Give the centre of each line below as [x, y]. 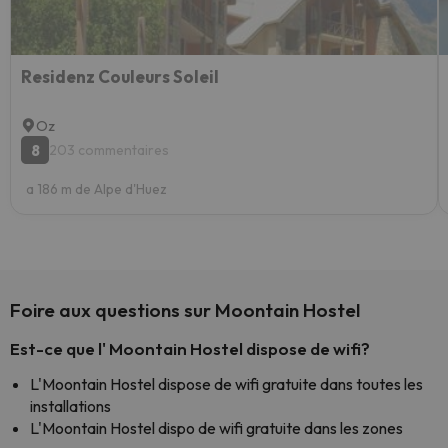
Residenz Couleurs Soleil [120, 76]
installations [70, 406]
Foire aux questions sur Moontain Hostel [185, 310]
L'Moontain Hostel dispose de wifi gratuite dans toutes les [226, 384]
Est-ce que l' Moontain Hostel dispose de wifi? [190, 348]
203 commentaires [109, 150]
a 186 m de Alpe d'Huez [96, 189]
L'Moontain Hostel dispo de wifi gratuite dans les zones [216, 428]
